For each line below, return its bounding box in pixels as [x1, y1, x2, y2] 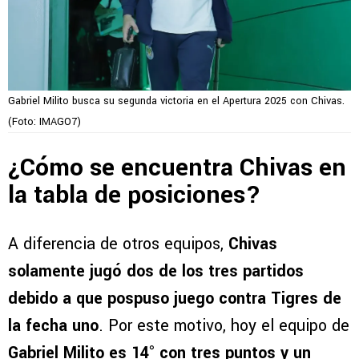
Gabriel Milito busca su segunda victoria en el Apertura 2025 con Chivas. [8, 93, 345, 108]
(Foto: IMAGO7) [8, 114, 81, 129]
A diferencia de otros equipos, [8, 232, 228, 256]
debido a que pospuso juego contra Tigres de [8, 287, 341, 311]
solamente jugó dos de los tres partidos [8, 260, 304, 284]
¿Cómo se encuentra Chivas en [8, 150, 346, 185]
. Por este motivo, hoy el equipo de [99, 314, 349, 338]
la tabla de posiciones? [8, 177, 261, 212]
